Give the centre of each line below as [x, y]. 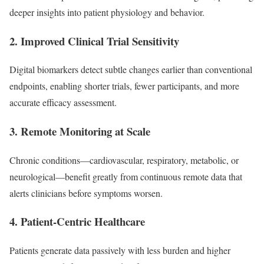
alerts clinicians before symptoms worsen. [86, 193]
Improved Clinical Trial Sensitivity [100, 41]
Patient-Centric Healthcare [83, 222]
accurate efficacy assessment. [63, 103]
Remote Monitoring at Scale [85, 131]
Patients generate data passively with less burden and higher [120, 250]
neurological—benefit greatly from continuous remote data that [126, 176]
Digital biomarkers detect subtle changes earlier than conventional [131, 70]
